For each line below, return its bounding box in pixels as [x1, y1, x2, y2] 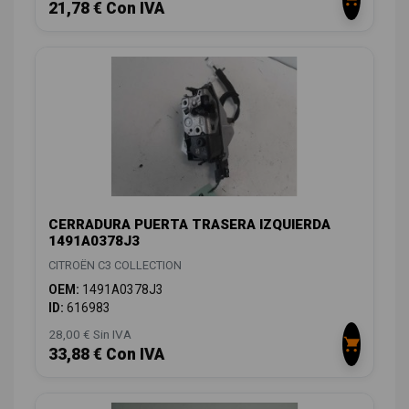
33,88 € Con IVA [48, 344, 164, 363]
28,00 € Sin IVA [48, 326, 131, 341]
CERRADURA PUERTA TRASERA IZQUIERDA [48, 215, 330, 233]
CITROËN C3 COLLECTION [48, 257, 182, 272]
